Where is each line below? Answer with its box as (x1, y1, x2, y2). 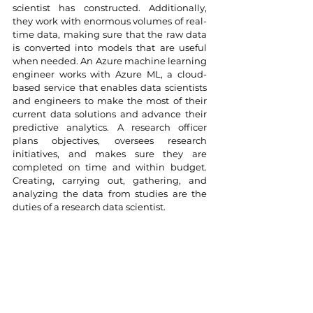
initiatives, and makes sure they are (13, 148, 207, 159)
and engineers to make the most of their (13, 95, 207, 106)
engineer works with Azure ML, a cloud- (13, 68, 207, 80)
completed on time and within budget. (13, 161, 207, 173)
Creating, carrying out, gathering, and (13, 175, 207, 186)
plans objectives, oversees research (13, 135, 207, 146)
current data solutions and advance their (13, 108, 207, 119)
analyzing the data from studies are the (13, 188, 207, 199)
